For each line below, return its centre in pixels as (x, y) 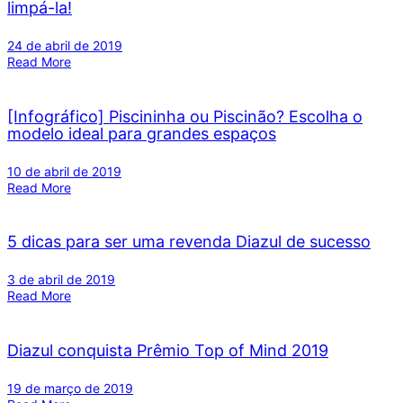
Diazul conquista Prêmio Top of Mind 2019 (168, 351)
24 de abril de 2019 (65, 45)
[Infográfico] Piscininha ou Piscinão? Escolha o (185, 116)
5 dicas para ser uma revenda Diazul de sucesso (189, 242)
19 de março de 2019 (70, 389)
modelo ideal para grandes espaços (142, 133)
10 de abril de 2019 (64, 171)
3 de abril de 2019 (61, 280)
